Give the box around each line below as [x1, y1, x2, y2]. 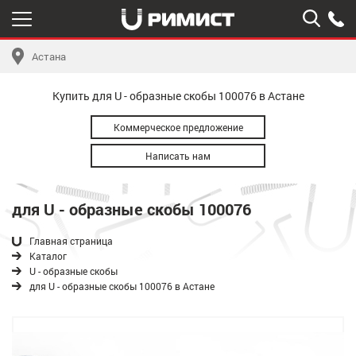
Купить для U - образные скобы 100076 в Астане [52, 88, 304, 103]
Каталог [29, 250, 67, 262]
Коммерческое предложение [113, 121, 243, 133]
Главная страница [29, 234, 113, 247]
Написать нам [145, 149, 211, 162]
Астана [32, 48, 66, 64]
